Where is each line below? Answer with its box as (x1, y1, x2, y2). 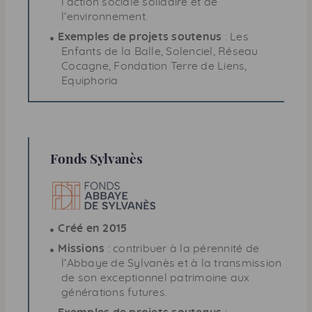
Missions (58, 242, 105, 254)
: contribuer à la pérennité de (104, 242, 259, 254)
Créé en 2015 (58, 222, 127, 234)
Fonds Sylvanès (50, 148, 143, 167)
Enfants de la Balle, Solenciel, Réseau (61, 45, 258, 57)
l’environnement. (61, 10, 148, 22)
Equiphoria (61, 75, 118, 86)
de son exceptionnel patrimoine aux (61, 272, 250, 283)
